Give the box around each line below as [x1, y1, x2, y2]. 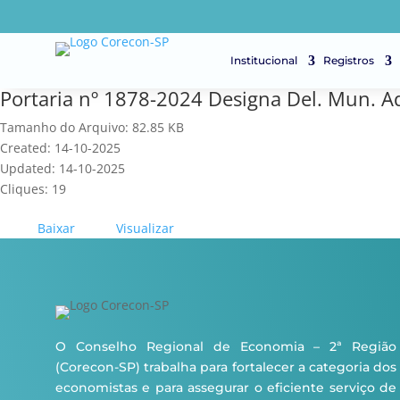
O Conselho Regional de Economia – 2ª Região [55, 338, 397, 354]
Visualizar [116, 220, 174, 237]
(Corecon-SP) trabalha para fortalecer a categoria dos [55, 359, 397, 375]
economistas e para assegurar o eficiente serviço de [55, 379, 397, 396]
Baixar [37, 220, 75, 237]
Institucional [230, 54, 297, 67]
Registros [323, 54, 374, 67]
